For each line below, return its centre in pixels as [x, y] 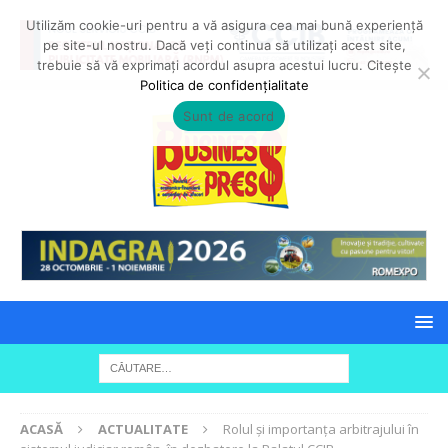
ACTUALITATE [143, 429]
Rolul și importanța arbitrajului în [321, 429]
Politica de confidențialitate [224, 85]
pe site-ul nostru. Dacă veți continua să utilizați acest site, [224, 45]
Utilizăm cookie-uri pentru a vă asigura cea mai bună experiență [224, 25]
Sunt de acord [229, 115]
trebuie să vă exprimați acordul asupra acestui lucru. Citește [224, 65]
